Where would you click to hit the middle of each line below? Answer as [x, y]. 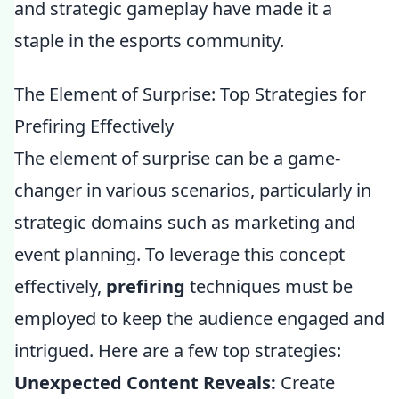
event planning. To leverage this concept [179, 254]
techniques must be [269, 286]
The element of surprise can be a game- [177, 158]
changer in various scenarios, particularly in [193, 190]
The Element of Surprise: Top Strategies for [190, 94]
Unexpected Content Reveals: [145, 383]
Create [305, 383]
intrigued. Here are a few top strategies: [178, 350]
